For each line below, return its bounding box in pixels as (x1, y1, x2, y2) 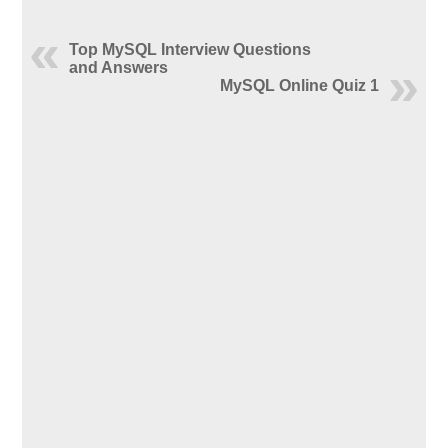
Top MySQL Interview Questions (69, 41, 312, 58)
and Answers (69, 59, 169, 76)
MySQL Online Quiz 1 (219, 77, 379, 94)
